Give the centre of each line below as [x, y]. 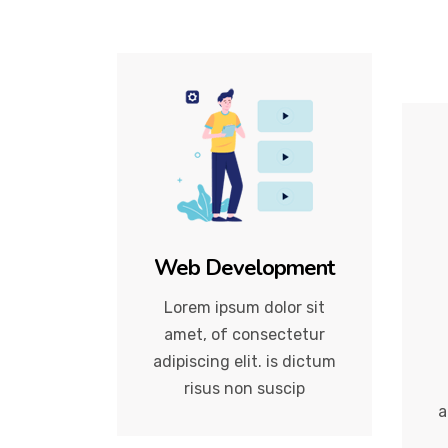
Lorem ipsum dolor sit [244, 307]
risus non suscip [244, 388]
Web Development [244, 267]
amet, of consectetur [244, 334]
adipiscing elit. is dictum [244, 361]
